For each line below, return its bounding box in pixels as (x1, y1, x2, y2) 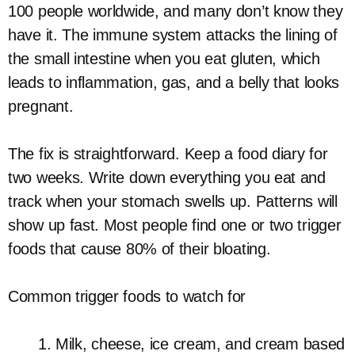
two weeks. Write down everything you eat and (8, 169, 326, 186)
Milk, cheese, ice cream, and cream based (55, 335, 345, 353)
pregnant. (8, 97, 74, 115)
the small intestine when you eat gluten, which (8, 50, 320, 67)
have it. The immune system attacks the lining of (8, 26, 338, 44)
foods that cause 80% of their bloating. (8, 240, 271, 258)
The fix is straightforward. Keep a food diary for (8, 145, 328, 162)
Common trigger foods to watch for (8, 288, 246, 305)
